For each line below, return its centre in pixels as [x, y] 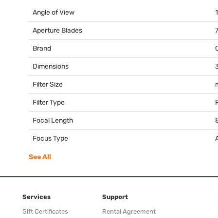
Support [115, 197]
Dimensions [51, 66]
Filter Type [49, 102]
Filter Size [48, 84]
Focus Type [50, 138]
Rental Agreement [129, 211]
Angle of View [54, 12]
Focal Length [53, 120]
